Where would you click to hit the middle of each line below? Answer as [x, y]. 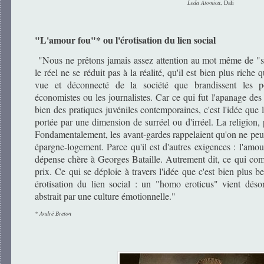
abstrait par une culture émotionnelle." [105, 196]
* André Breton [53, 214]
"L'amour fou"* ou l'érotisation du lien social [125, 40]
